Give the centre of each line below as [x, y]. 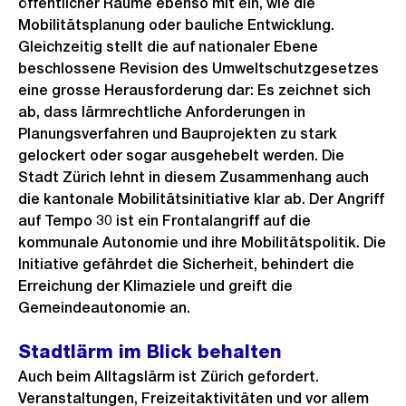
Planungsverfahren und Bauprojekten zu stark [178, 134]
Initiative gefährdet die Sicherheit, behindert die [186, 264]
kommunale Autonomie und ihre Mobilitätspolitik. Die [202, 242]
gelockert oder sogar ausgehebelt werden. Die [181, 155]
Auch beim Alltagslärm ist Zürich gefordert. [169, 377]
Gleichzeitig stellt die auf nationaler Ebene [168, 47]
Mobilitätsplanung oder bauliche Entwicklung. [176, 25]
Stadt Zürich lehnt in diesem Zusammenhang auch [193, 177]
